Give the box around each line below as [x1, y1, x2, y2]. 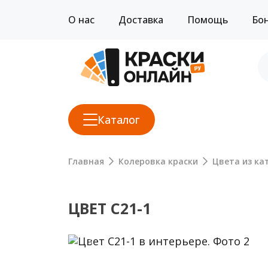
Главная [68, 155, 104, 167]
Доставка [118, 13, 163, 26]
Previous [92, 239, 136, 254]
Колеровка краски [118, 155, 198, 167]
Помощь [187, 13, 228, 26]
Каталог [98, 112, 140, 127]
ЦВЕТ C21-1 [68, 197, 151, 218]
